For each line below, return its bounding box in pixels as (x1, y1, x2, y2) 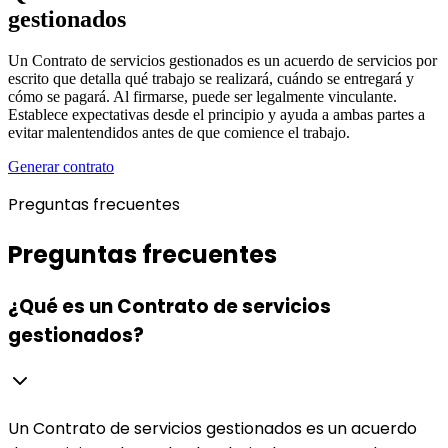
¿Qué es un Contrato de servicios (8, 293, 331, 321)
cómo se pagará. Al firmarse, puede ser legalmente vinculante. (8, 88, 397, 106)
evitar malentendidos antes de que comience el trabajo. (8, 124, 350, 142)
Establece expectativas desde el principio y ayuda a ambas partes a (8, 106, 425, 124)
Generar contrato (8, 158, 114, 176)
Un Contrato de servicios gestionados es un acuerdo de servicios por (8, 52, 437, 70)
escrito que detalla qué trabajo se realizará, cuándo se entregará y (8, 70, 414, 88)
